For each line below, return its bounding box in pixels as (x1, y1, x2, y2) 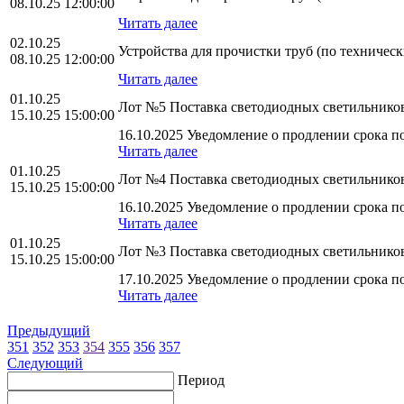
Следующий (7, 354, 83, 371)
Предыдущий (7, 322, 90, 338)
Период (178, 372, 225, 388)
